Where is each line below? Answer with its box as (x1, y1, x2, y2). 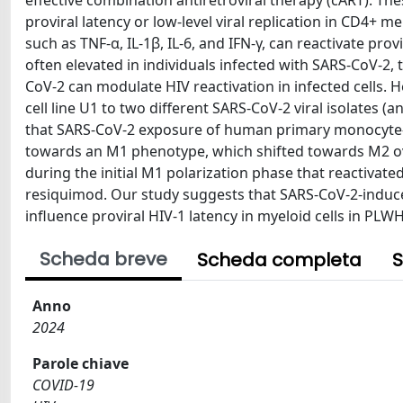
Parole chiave (32, 354, 129, 373)
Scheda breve (40, 246, 167, 272)
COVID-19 (32, 375, 94, 395)
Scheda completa (197, 247, 362, 273)
